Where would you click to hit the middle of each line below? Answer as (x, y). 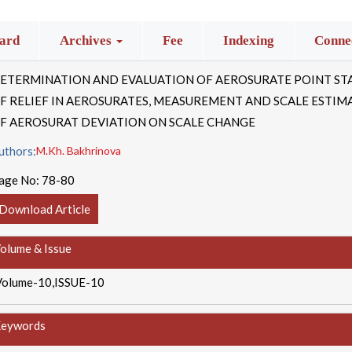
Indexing (249, 40)
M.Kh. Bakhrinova (79, 150)
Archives (88, 40)
